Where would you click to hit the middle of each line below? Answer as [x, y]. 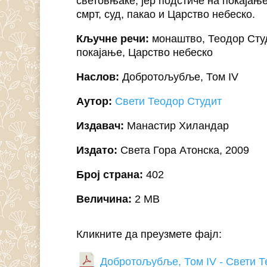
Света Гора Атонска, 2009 [183, 150]
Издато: [97, 150]
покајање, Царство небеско [144, 52]
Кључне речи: [112, 39]
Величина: [104, 199]
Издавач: [100, 126]
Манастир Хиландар [176, 126]
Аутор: [94, 101]
